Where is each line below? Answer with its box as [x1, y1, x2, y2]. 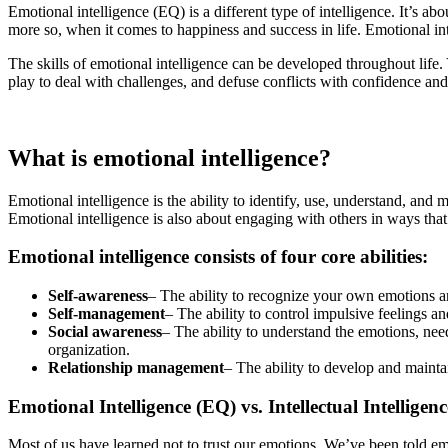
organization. [48, 340, 130, 358]
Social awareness [48, 322, 162, 340]
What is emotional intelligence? [8, 144, 331, 171]
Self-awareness [48, 286, 148, 304]
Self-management [48, 304, 165, 322]
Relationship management [48, 358, 224, 376]
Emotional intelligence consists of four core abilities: [8, 246, 428, 268]
